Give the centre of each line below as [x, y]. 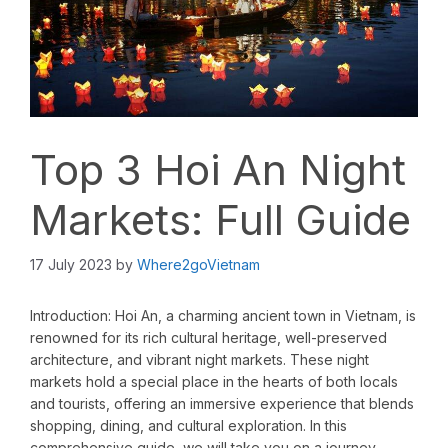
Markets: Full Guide [220, 220]
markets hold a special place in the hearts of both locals [214, 382]
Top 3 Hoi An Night [218, 170]
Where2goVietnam [198, 265]
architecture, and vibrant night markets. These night [199, 360]
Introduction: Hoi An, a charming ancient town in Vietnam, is [223, 316]
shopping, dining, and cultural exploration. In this [188, 426]
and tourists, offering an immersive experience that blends [222, 404]
